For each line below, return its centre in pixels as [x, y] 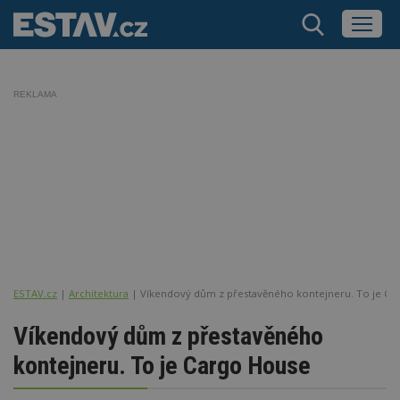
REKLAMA [35, 94]
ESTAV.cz [35, 293]
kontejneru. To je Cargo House [162, 365]
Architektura [99, 293]
